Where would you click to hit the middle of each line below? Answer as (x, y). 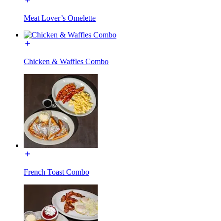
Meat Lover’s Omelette (60, 18)
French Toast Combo (56, 172)
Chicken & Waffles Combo (66, 61)
